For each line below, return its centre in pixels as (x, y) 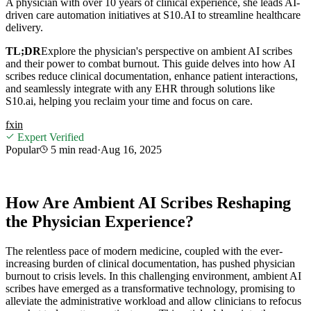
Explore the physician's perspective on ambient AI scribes (167, 51)
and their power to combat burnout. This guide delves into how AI (150, 63)
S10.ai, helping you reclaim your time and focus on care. (129, 101)
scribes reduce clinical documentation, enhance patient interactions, (152, 76)
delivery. (24, 27)
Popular (23, 149)
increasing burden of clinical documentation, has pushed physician (150, 263)
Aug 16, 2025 (131, 149)
